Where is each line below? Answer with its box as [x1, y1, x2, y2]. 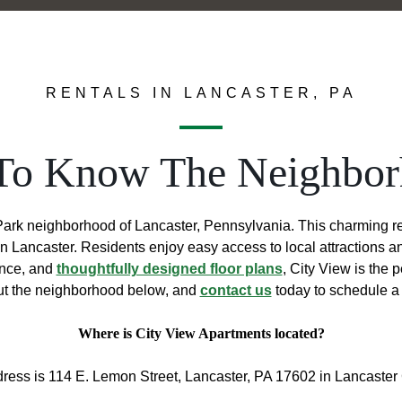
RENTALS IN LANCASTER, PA [45, 84, 357, 100]
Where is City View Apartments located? [77, 325, 325, 341]
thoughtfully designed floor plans [56, 260, 283, 276]
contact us [199, 282, 272, 298]
